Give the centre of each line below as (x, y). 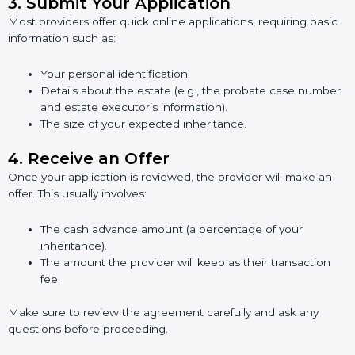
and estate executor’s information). (134, 107)
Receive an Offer (99, 159)
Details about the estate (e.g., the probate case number (191, 90)
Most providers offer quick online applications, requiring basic (173, 21)
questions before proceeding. (88, 328)
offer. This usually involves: (77, 194)
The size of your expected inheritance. (144, 123)
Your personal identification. (116, 73)
